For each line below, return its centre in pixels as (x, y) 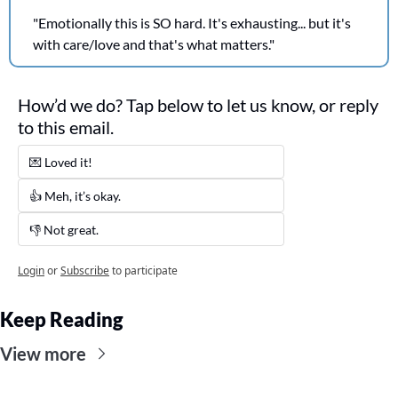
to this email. (68, 127)
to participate (145, 270)
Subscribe (85, 270)
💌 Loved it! (62, 162)
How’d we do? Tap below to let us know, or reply (198, 104)
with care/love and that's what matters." (154, 44)
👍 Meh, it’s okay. (75, 195)
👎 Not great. (65, 229)
